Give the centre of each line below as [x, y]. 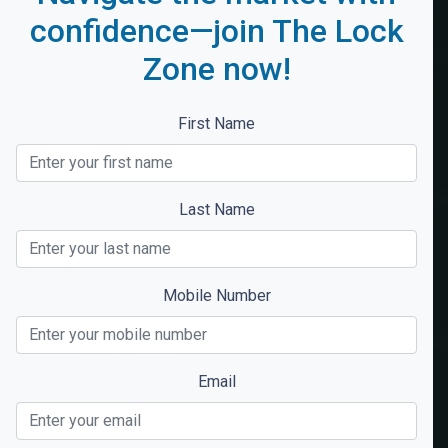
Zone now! [216, 68]
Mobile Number [216, 295]
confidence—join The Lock [216, 30]
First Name [216, 123]
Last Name [216, 209]
